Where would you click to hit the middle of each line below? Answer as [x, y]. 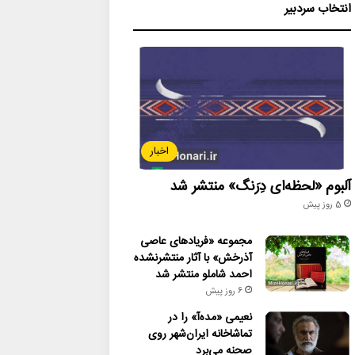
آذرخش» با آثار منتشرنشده [193, 258]
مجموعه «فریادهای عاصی [196, 241]
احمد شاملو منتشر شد [203, 275]
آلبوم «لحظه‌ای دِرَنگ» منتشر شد [260, 187]
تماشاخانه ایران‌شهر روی [200, 334]
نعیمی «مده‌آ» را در [210, 317]
